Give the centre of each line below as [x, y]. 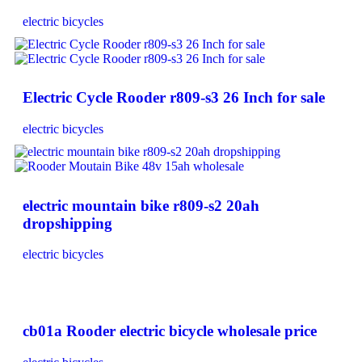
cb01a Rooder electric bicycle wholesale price [170, 331]
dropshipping [67, 223]
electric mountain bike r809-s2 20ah [141, 205]
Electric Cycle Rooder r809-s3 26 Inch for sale [174, 98]
